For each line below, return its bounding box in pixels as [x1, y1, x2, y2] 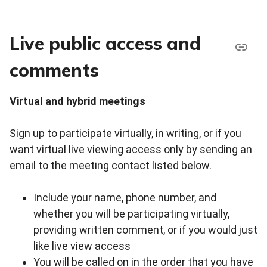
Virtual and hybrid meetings [10, 95, 145, 108]
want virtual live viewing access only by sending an [10, 143, 252, 156]
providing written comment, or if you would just [33, 223, 257, 237]
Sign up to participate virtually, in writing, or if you [10, 127, 241, 140]
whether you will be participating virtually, [33, 207, 229, 221]
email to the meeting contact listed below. [10, 159, 212, 172]
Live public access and [10, 32, 201, 55]
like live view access [33, 240, 131, 253]
